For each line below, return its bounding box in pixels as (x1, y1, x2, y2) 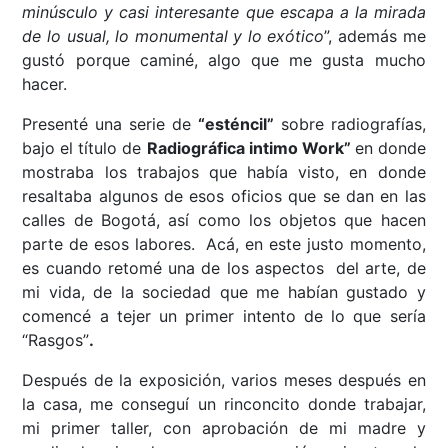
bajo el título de (22, 137, 147, 158)
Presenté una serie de (22, 113, 198, 134)
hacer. (22, 73, 68, 94)
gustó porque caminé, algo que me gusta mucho (22, 49, 426, 70)
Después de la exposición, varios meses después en (22, 369, 426, 390)
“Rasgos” (22, 329, 90, 350)
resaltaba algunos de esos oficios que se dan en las (22, 185, 426, 206)
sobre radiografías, (273, 113, 426, 134)
